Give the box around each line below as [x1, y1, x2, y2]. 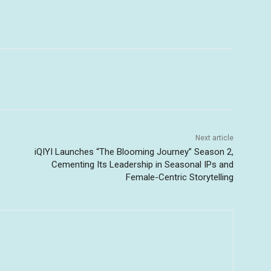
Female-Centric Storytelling [125, 172, 233, 183]
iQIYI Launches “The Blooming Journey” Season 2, [34, 146, 233, 158]
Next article [195, 134, 233, 143]
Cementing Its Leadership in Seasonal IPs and [51, 159, 233, 171]
